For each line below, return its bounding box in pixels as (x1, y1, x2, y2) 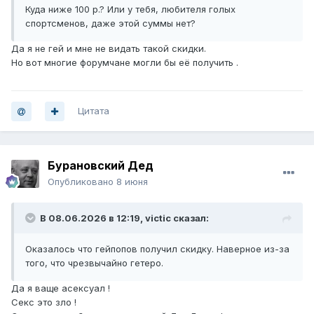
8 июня (116, 176, 148, 188)
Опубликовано (48, 176, 116, 188)
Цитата (78, 105, 109, 117)
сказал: (171, 212, 209, 224)
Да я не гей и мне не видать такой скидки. (11, 43, 206, 55)
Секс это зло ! (11, 296, 76, 308)
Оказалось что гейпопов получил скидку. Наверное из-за (25, 243, 289, 255)
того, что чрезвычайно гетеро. (25, 257, 163, 269)
